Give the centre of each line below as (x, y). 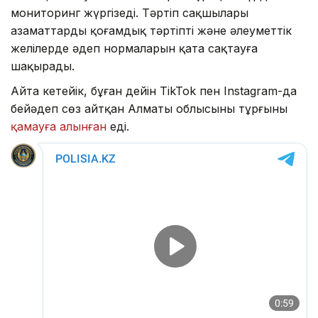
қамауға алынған (59, 126)
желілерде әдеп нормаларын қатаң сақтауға (134, 48)
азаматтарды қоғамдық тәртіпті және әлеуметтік (151, 30)
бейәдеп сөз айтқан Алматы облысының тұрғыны (149, 108)
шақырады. (43, 66)
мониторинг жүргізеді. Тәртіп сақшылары (130, 12)
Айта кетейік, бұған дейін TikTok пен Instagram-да (154, 91)
